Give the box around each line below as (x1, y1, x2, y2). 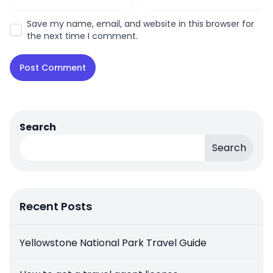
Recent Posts (19, 199, 92, 214)
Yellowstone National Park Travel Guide (19, 236, 207, 250)
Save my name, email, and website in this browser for (27, 18, 254, 30)
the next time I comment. (27, 30, 138, 43)
